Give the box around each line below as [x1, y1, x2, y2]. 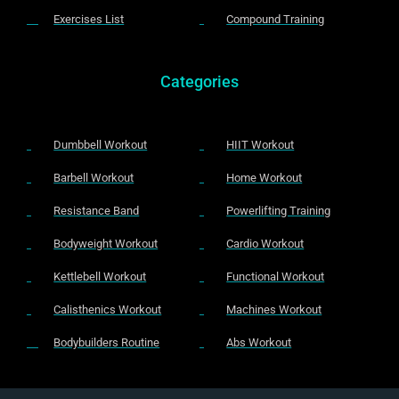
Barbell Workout [53, 170, 134, 184]
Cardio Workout [226, 236, 305, 250]
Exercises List [53, 12, 125, 26]
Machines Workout [226, 302, 322, 316]
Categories [160, 71, 239, 91]
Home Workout [226, 170, 303, 184]
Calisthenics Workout [53, 302, 162, 316]
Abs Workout [226, 335, 292, 349]
